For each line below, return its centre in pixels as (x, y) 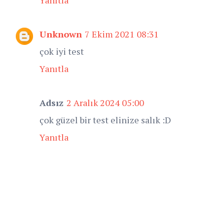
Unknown (61, 34)
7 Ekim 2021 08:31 (122, 34)
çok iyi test (62, 51)
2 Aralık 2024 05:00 (105, 102)
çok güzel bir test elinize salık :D (105, 120)
